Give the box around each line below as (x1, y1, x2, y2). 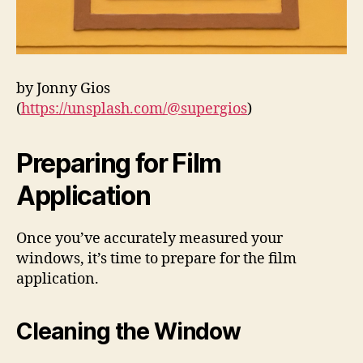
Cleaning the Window (16, 318, 241, 346)
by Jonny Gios (16, 79, 110, 99)
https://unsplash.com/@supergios (21, 100, 247, 119)
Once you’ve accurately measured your (16, 229, 283, 249)
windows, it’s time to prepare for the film (16, 250, 297, 269)
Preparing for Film (16, 147, 222, 180)
